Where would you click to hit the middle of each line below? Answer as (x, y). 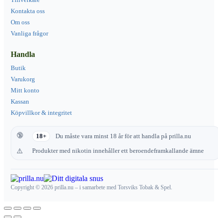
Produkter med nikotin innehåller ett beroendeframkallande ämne (118, 151)
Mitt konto (25, 90)
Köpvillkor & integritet (41, 112)
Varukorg (23, 79)
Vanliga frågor (29, 33)
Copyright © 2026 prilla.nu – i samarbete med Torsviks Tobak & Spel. (91, 187)
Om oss (20, 22)
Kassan (20, 101)
